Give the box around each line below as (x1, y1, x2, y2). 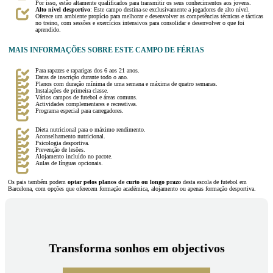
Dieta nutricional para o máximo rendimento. (35, 126, 146, 133)
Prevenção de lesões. (35, 146, 85, 154)
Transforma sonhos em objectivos (48, 241, 225, 255)
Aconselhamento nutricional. (35, 133, 105, 140)
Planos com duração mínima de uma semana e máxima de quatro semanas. (35, 80, 218, 88)
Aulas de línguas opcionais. (35, 160, 103, 167)
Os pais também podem (8, 179, 68, 186)
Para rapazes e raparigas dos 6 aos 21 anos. (35, 67, 140, 74)
